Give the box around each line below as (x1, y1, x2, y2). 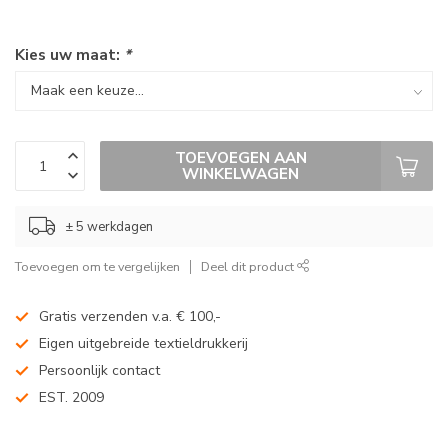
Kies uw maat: (15, 44, 124, 66)
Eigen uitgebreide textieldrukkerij (39, 334, 248, 354)
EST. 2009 (39, 388, 104, 408)
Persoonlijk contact (39, 361, 160, 381)
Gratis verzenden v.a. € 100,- (39, 307, 221, 327)
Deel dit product (201, 258, 297, 276)
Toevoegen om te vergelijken (15, 258, 180, 276)
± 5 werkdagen (65, 217, 153, 236)
